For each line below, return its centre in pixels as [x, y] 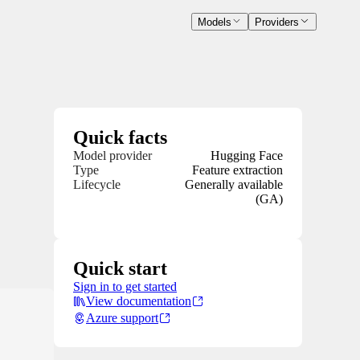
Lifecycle [97, 185]
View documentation [139, 301]
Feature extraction [237, 170]
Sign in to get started [125, 287]
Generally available [234, 185]
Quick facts [120, 138]
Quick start [120, 269]
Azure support [122, 318]
